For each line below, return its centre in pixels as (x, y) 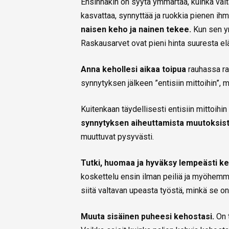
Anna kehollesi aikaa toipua (133, 70)
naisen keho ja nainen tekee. (136, 30)
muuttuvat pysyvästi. (117, 137)
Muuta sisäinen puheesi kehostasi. (148, 217)
